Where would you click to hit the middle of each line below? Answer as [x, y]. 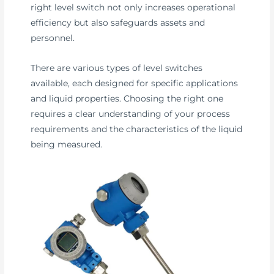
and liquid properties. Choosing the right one [127, 98]
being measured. [67, 144]
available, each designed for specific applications [135, 83]
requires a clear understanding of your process [131, 113]
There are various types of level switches [117, 68]
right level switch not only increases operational [133, 7]
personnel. [53, 38]
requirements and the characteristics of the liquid [137, 129]
